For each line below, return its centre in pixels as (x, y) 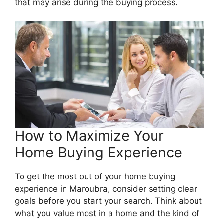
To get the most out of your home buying (95, 176)
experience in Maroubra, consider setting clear (106, 189)
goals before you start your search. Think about (108, 201)
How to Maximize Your (89, 136)
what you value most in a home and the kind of (107, 213)
